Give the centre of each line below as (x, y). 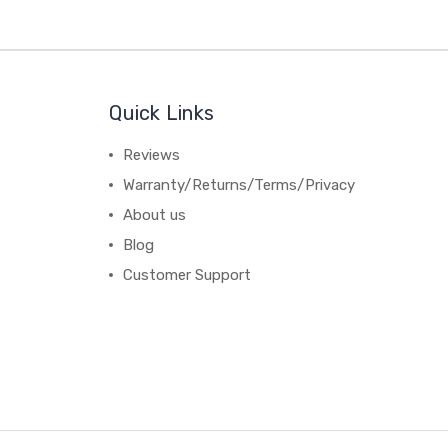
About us (155, 215)
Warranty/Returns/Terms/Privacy (239, 185)
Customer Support (187, 275)
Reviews (152, 155)
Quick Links (162, 113)
